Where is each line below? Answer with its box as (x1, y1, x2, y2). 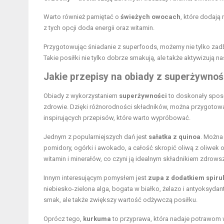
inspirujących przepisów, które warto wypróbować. (43, 114, 190, 122)
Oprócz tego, (43, 215, 83, 223)
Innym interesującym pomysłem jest (43, 174, 148, 182)
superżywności (119, 92, 167, 100)
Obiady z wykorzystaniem (43, 92, 119, 100)
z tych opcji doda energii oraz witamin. (43, 24, 154, 32)
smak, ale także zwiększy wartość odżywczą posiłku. (43, 196, 197, 204)
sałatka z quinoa (148, 133, 200, 141)
